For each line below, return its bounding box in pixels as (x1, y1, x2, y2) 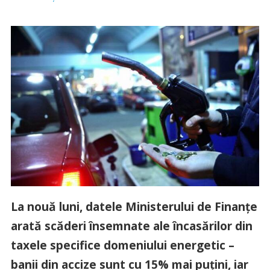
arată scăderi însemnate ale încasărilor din (10, 218, 253, 234)
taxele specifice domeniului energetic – (10, 237, 234, 254)
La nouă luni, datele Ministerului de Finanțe (10, 198, 257, 215)
